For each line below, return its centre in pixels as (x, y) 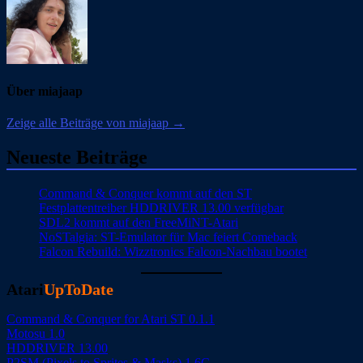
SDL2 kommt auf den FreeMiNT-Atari (139, 222)
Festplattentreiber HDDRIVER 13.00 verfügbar (161, 208)
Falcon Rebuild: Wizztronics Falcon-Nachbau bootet (173, 252)
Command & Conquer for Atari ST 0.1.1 (111, 319)
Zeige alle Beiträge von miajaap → (96, 123)
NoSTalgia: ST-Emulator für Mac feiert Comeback (168, 237)
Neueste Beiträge (77, 158)
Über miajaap (45, 91)
